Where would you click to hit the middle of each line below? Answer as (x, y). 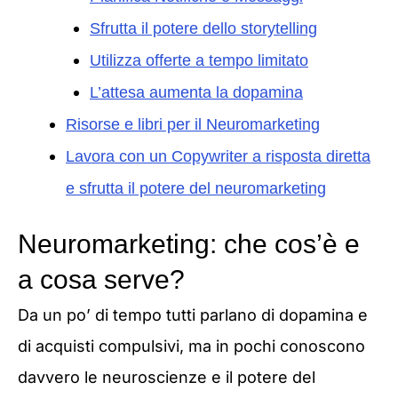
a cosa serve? (101, 279)
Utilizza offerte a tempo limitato (199, 60)
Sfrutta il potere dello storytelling (203, 28)
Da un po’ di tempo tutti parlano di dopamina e (193, 314)
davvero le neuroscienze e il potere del (167, 377)
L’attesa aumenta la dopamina (196, 92)
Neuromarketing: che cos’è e (189, 243)
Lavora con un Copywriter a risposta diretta (218, 156)
